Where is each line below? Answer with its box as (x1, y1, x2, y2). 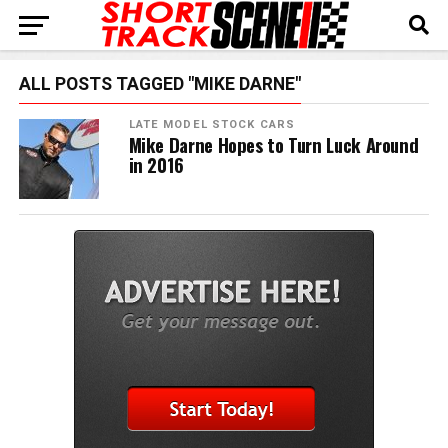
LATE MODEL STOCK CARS (128, 118, 296, 131)
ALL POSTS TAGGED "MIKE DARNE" (18, 74, 301, 94)
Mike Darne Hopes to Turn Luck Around (128, 131, 419, 158)
